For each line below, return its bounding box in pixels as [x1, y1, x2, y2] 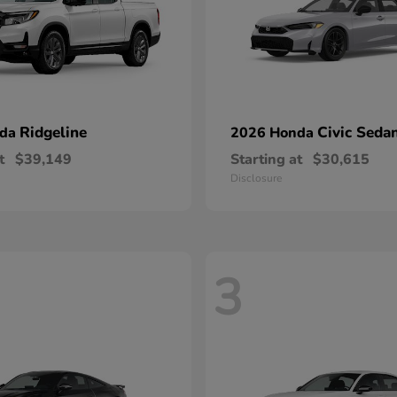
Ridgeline [19, 122, 87, 143]
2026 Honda [230, 123, 317, 143]
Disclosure [230, 171, 282, 185]
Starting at [230, 150, 302, 169]
